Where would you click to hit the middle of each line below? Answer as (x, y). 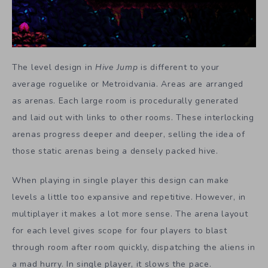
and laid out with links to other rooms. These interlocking (133, 118)
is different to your (180, 68)
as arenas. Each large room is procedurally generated (125, 101)
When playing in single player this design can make (121, 181)
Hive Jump (118, 68)
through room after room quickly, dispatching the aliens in (134, 248)
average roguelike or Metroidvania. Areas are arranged (128, 84)
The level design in (54, 68)
